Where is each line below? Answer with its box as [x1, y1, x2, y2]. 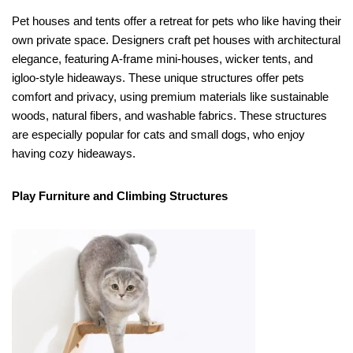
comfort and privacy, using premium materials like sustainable [12, 89, 329, 103]
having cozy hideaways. [12, 146, 136, 160]
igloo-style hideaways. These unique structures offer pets [12, 70, 304, 84]
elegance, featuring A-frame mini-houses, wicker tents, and [12, 51, 313, 65]
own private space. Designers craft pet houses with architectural [12, 32, 340, 46]
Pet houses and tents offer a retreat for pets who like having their [12, 13, 341, 28]
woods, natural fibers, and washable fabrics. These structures [12, 108, 327, 122]
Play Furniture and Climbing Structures [12, 188, 228, 203]
